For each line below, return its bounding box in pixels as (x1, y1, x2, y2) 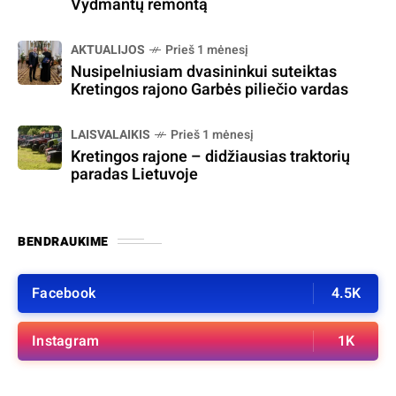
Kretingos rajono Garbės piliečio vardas (71, 77, 348, 102)
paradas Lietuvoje (71, 162, 198, 187)
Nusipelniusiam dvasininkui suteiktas (71, 59, 337, 84)
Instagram (32, 330, 100, 352)
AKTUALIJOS (71, 40, 145, 59)
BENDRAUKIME (18, 232, 109, 251)
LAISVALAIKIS (71, 125, 150, 144)
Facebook (32, 282, 95, 304)
